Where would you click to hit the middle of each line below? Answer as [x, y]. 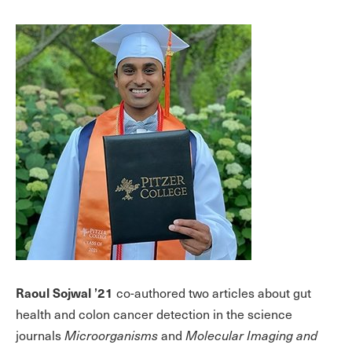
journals [40, 335]
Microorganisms [113, 335]
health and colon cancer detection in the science [154, 314]
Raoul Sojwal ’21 [64, 292]
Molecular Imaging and [251, 335]
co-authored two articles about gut [212, 293]
